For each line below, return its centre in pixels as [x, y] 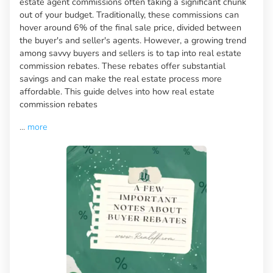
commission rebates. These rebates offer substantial [122, 66]
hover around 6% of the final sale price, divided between [130, 27]
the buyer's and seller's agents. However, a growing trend [133, 40]
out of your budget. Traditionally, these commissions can [129, 14]
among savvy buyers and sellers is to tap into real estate [130, 53]
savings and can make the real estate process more [121, 78]
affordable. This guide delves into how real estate [117, 91]
